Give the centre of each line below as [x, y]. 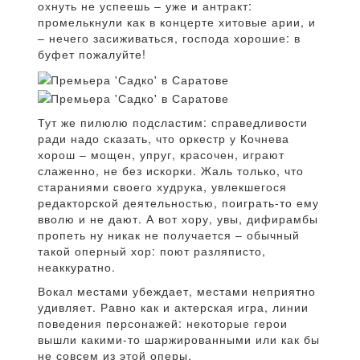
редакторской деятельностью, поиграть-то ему [178, 202]
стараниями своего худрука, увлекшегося [162, 186]
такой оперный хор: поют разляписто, [152, 250]
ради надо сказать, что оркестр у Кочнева [164, 138]
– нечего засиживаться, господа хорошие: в [169, 38]
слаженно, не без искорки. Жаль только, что [171, 170]
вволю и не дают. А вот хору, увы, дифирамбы [178, 218]
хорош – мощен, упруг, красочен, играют [161, 154]
